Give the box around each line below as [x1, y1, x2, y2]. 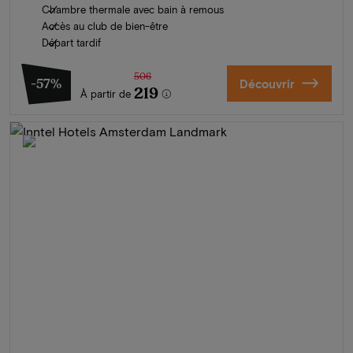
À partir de [80, 87, 131, 100]
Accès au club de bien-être [42, 19, 168, 32]
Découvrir [239, 76, 295, 91]
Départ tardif [42, 35, 101, 49]
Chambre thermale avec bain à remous [42, 2, 224, 16]
